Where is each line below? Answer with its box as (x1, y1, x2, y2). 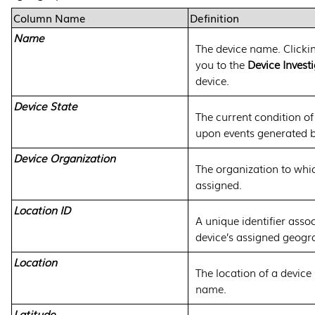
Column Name (13, 9, 86, 26)
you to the (195, 56, 247, 72)
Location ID (13, 201, 70, 218)
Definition (190, 9, 239, 26)
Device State (13, 97, 77, 114)
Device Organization (13, 149, 115, 166)
